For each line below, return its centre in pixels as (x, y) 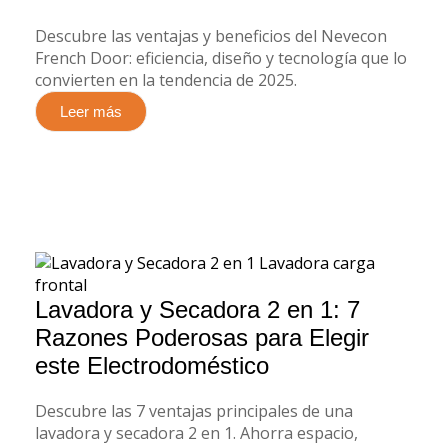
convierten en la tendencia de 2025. (166, 80)
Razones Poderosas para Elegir (202, 338)
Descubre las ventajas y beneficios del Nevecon (211, 36)
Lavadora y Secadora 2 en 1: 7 (197, 310)
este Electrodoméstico (152, 366)
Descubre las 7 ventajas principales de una (194, 411)
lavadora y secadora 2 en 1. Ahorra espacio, (196, 433)
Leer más (91, 112)
